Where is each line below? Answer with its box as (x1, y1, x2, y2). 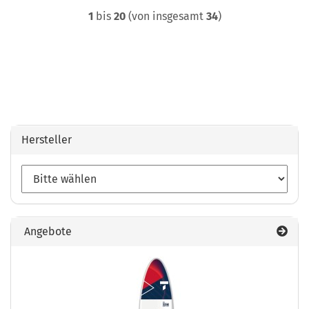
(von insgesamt (125, 10, 206, 23)
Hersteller (21, 133, 72, 146)
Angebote (21, 225, 72, 238)
